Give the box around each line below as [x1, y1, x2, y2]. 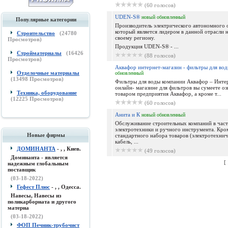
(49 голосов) [144, 148, 176, 154]
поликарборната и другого [8, 198, 76, 205]
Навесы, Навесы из [11, 192, 61, 198]
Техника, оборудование [17, 90, 77, 96]
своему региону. [115, 35, 155, 41]
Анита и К [115, 111, 140, 118]
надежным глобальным [8, 160, 69, 166]
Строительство [17, 30, 55, 36]
